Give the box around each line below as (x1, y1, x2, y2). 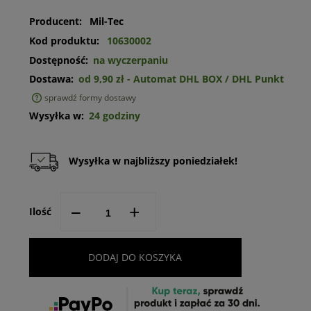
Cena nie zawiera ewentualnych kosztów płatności (32, 102, 260, 115)
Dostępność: (28, 53, 88, 67)
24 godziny (88, 109, 140, 123)
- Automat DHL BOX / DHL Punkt (126, 72, 284, 86)
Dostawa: (28, 72, 74, 86)
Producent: (28, 15, 85, 28)
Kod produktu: (28, 34, 99, 48)
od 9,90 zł (78, 72, 124, 86)
